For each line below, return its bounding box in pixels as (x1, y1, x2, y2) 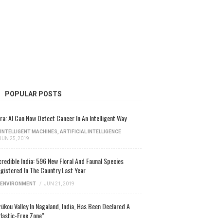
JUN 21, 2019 (43, 181, 74, 186)
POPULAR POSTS (4, 90, 62, 98)
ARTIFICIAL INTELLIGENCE (59, 128, 121, 134)
